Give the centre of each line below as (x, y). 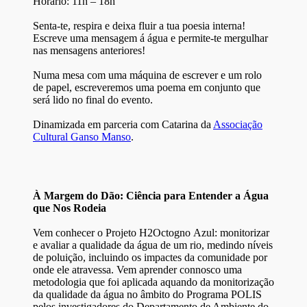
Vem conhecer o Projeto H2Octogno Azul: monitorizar (151, 232)
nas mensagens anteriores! (89, 50)
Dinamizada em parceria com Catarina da (123, 124)
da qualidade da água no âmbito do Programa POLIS (147, 294)
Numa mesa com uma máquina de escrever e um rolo (147, 75)
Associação (238, 124)
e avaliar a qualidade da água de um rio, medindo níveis (153, 245)
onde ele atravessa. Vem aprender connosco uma (137, 269)
